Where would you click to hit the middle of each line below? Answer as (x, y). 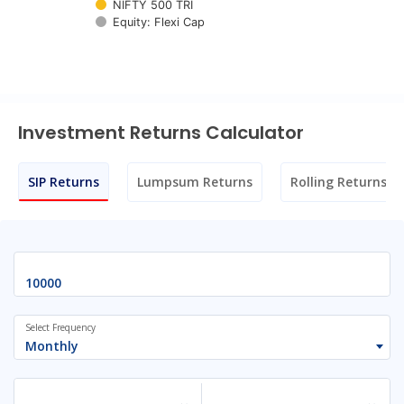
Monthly (52, 346)
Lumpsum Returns (195, 182)
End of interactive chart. (98, 57)
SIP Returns (64, 182)
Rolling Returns (339, 182)
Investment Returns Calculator (161, 133)
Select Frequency (60, 327)
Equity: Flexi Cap (159, 22)
